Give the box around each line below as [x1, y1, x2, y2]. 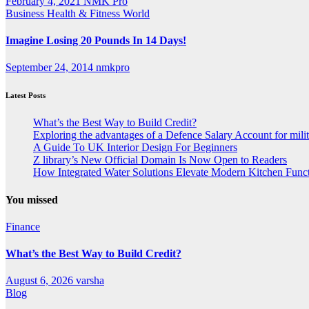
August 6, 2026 [6, 275, 76, 287]
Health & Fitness [47, 7, 123, 19]
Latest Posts [6, 91, 46, 100]
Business [6, 7, 47, 19]
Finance [6, 220, 40, 232]
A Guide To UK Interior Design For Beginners [33, 141, 237, 154]
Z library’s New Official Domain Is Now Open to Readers [33, 154, 287, 166]
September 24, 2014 [6, 61, 96, 74]
